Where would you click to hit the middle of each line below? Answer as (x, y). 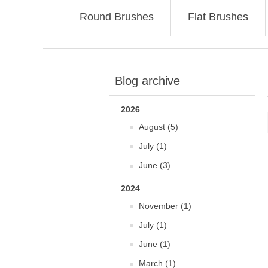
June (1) (155, 244)
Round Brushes (116, 17)
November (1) (165, 206)
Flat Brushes (218, 17)
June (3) (155, 165)
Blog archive (147, 81)
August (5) (159, 127)
